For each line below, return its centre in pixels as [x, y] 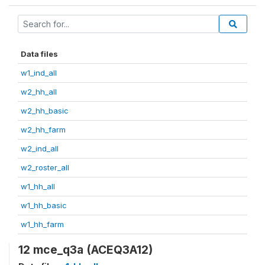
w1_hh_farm [42, 224]
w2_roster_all [45, 167]
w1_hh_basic [44, 205]
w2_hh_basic [45, 111]
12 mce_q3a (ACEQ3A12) [85, 250]
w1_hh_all [38, 186]
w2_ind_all [40, 148]
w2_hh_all [39, 92]
